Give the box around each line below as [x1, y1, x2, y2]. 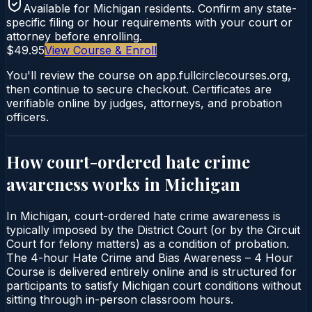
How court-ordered [6, 150, 166, 173]
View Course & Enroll [45, 42, 157, 57]
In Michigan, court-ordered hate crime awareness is [6, 208, 281, 223]
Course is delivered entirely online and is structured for [6, 264, 297, 279]
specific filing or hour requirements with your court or [6, 15, 292, 29]
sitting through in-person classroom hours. [6, 292, 233, 306]
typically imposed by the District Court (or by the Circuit [6, 222, 300, 237]
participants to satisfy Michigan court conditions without [6, 278, 301, 292]
